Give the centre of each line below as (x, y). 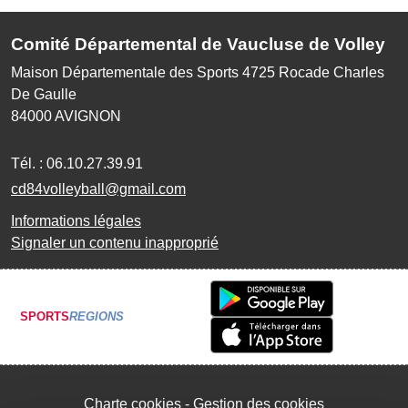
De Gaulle (44, 94)
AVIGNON (88, 116)
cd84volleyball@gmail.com (98, 189)
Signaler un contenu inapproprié (115, 242)
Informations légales (76, 220)
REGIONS (97, 317)
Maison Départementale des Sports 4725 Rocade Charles (198, 72)
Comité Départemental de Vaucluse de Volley (198, 44)
